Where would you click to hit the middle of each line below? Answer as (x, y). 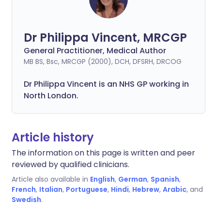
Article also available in (50, 179)
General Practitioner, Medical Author (95, 51)
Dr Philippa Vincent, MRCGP (105, 38)
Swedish (26, 200)
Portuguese (87, 189)
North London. (51, 96)
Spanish (165, 179)
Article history (53, 137)
